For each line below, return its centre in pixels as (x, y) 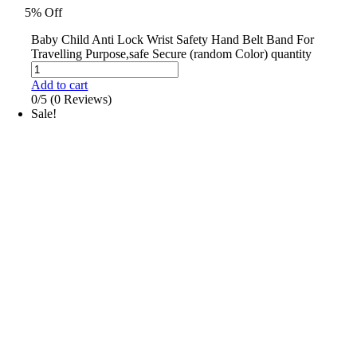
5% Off (44, 13)
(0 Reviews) (81, 100)
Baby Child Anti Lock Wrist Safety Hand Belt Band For (173, 40)
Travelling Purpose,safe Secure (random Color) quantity (172, 54)
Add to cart (60, 85)
